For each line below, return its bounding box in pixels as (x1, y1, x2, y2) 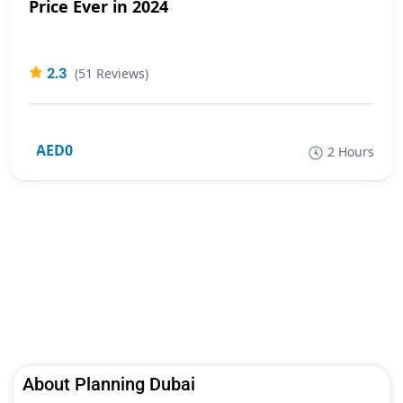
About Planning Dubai (22, 373, 195, 396)
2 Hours (327, 143, 374, 161)
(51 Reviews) (75, 65, 148, 83)
